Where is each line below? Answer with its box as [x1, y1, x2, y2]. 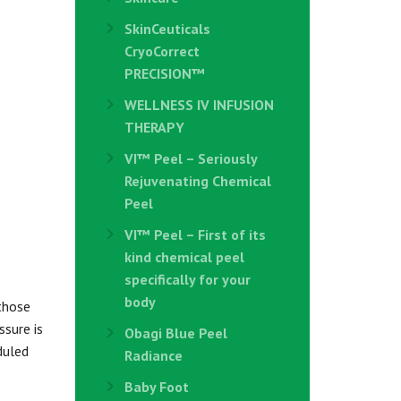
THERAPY [124, 118, 184, 136]
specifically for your [124, 270, 251, 288]
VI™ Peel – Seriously [124, 149, 257, 167]
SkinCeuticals [124, 20, 210, 38]
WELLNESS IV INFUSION [124, 96, 274, 114]
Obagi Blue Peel [124, 324, 227, 342]
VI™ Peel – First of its [124, 226, 266, 243]
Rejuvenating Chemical [124, 172, 271, 190]
